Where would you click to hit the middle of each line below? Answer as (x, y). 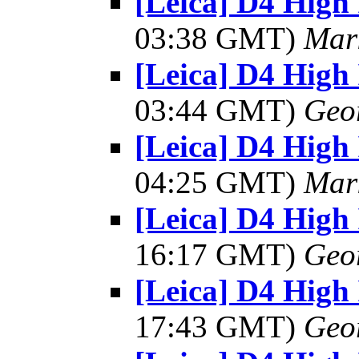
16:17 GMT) (219, 254)
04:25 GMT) (219, 182)
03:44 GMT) (219, 110)
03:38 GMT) (219, 38)
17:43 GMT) (219, 327)
